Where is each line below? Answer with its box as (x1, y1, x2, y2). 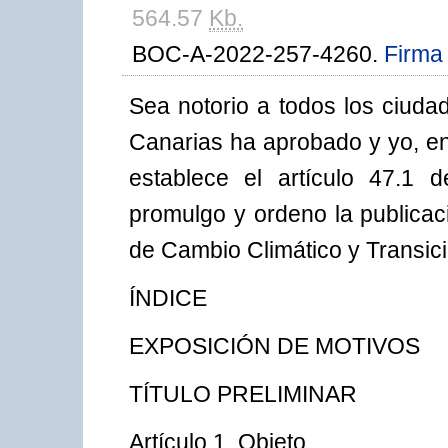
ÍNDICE (129, 285, 207, 312)
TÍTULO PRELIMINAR (129, 381, 357, 408)
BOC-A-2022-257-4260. (132, 41, 384, 68)
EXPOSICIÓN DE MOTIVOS (129, 333, 420, 360)
